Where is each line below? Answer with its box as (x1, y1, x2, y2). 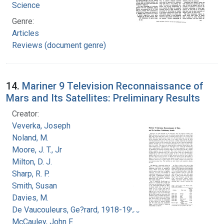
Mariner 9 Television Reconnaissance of (22, 79, 203, 92)
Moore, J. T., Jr (12, 144, 62, 154)
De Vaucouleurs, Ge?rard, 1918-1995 (12, 204, 140, 214)
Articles (12, 28, 39, 38)
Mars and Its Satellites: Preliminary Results (6, 91, 200, 104)
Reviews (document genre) (12, 40, 106, 50)
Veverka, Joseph (12, 120, 70, 130)
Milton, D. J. (12, 156, 52, 166)
